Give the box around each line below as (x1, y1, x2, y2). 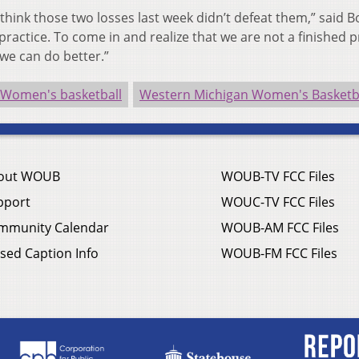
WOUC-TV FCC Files (221, 193, 335, 212)
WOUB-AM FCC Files (221, 219, 339, 237)
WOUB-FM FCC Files (221, 244, 337, 263)
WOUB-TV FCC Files (221, 167, 335, 186)
